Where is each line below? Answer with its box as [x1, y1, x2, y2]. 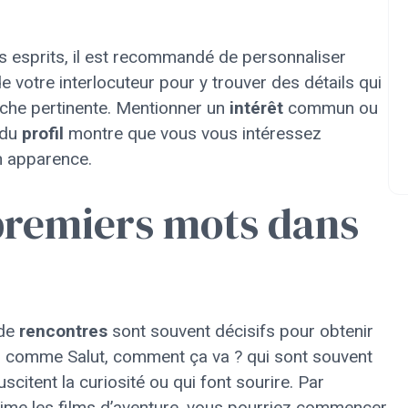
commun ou [283, 97, 378, 118]
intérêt [229, 97, 283, 118]
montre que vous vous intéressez [64, 123, 321, 144]
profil [22, 123, 64, 144]
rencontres [19, 320, 107, 342]
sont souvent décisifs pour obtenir [107, 320, 373, 342]
